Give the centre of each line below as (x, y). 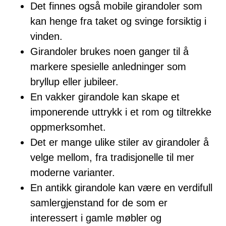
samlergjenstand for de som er (99, 203)
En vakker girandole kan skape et (105, 97)
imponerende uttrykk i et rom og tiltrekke (121, 112)
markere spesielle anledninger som (108, 67)
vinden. (46, 37)
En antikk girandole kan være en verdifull (121, 188)
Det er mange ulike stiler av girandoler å (120, 143)
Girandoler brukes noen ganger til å (109, 52)
